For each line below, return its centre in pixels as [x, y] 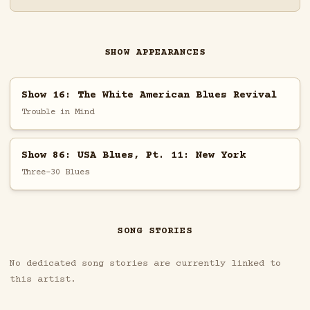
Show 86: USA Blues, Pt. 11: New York [133, 155]
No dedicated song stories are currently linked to [145, 264]
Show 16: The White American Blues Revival [149, 95]
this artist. [43, 280]
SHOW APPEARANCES [155, 53]
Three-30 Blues [55, 172]
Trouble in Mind [57, 112]
